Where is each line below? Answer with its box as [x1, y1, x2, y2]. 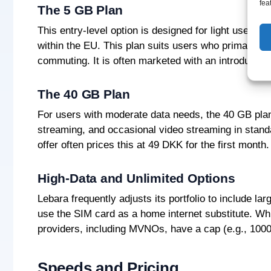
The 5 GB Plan [38, 3, 123, 18]
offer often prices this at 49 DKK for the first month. [38, 139, 269, 151]
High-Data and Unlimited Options [38, 171, 235, 185]
